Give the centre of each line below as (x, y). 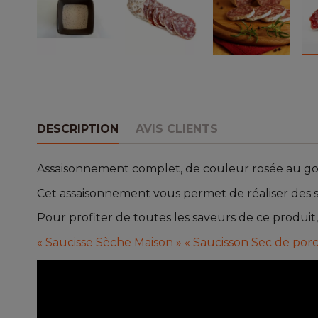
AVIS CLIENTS (177, 128)
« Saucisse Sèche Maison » (109, 243)
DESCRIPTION (78, 128)
